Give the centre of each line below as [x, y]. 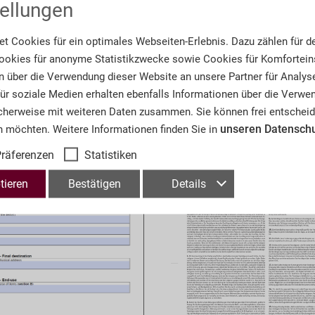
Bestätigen [94, 184]
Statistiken [111, 155]
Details [188, 184]
